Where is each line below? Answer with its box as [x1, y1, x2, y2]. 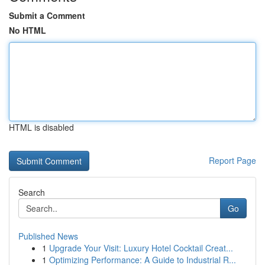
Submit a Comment [9, 9, 85, 21]
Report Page [209, 154, 256, 166]
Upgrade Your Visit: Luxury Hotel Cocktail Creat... [49, 242, 233, 254]
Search [18, 186, 45, 198]
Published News [18, 230, 78, 242]
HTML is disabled [9, 121, 74, 133]
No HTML [9, 24, 46, 36]
